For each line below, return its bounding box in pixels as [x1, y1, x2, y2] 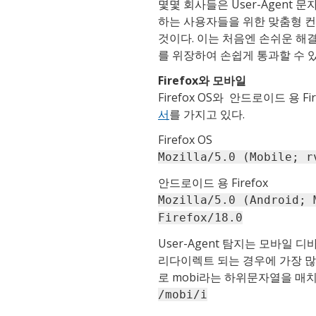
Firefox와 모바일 [158, 73, 246, 89]
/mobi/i [158, 288, 207, 302]
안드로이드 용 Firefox [158, 175, 268, 191]
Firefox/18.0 [158, 211, 243, 225]
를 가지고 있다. [169, 107, 245, 123]
